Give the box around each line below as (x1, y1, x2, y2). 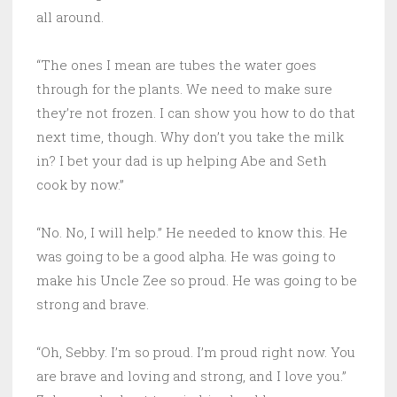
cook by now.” (36, 175, 124, 193)
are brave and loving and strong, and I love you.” (36, 366, 346, 385)
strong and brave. (36, 294, 149, 313)
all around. (36, 7, 104, 26)
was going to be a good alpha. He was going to (36, 246, 336, 265)
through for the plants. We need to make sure (36, 79, 332, 97)
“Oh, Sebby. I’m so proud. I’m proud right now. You (36, 342, 355, 361)
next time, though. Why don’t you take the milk (36, 127, 344, 145)
